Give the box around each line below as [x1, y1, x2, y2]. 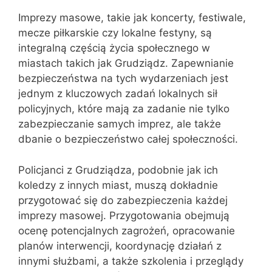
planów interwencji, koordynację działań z [18, 239, 222, 252]
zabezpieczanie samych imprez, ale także [18, 118, 221, 130]
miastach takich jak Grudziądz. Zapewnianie [18, 57, 234, 69]
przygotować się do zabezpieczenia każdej [18, 194, 228, 206]
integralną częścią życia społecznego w [18, 42, 210, 54]
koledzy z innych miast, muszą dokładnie [18, 178, 218, 191]
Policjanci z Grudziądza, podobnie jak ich [18, 163, 218, 176]
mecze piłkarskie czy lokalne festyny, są [18, 27, 212, 39]
